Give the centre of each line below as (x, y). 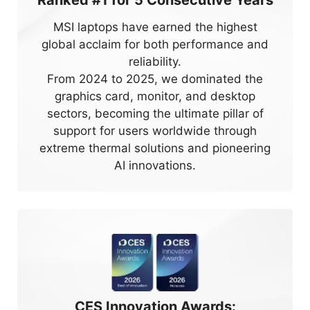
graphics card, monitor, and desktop (155, 96)
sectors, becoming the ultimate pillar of (155, 113)
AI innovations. (155, 165)
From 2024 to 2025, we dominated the (155, 79)
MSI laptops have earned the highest (155, 27)
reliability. (155, 62)
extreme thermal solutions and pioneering (155, 148)
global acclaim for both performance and (155, 44)
